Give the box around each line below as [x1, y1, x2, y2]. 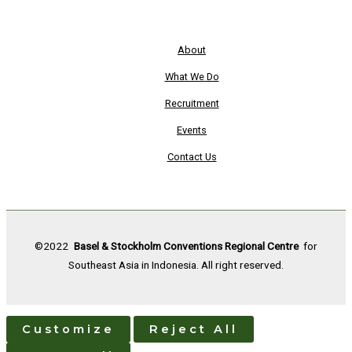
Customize [22, 322, 115, 337]
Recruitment [164, 97, 219, 109]
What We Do [164, 70, 219, 82]
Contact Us [167, 150, 217, 163]
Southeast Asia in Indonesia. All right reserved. [68, 258, 284, 272]
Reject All [149, 322, 238, 337]
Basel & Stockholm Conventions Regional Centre [73, 240, 299, 253]
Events [177, 123, 207, 136]
